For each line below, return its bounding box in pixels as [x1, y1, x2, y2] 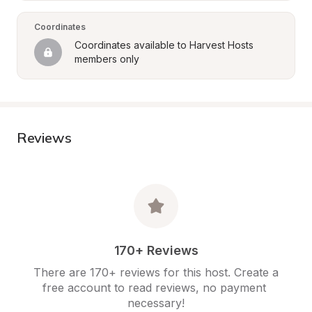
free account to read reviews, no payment [42, 281, 266, 295]
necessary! [127, 296, 185, 310]
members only [75, 53, 139, 65]
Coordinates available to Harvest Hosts [75, 39, 253, 51]
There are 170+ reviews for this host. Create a [33, 265, 279, 279]
